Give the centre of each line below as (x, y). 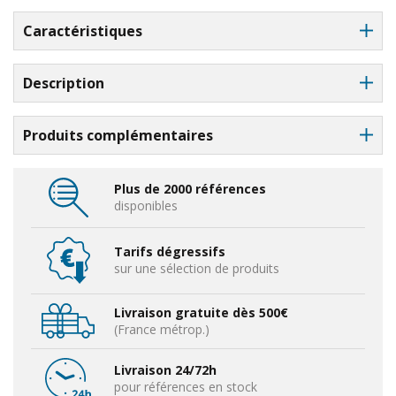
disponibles (146, 205)
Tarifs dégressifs (170, 251)
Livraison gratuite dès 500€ (201, 312)
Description (64, 83)
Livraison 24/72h (165, 369)
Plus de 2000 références (190, 188)
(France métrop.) (162, 329)
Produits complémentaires (118, 135)
